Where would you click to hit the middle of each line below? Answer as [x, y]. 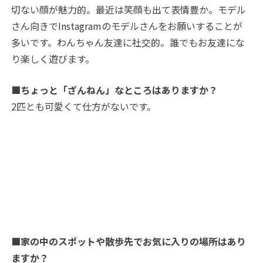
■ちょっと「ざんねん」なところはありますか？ [115, 90]
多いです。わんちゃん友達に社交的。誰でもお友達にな [128, 43]
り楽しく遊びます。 [53, 59]
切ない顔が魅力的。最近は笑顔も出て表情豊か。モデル [129, 10]
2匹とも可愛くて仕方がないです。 [84, 107]
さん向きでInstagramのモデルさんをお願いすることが [127, 26]
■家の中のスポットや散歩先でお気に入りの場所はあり [129, 242]
